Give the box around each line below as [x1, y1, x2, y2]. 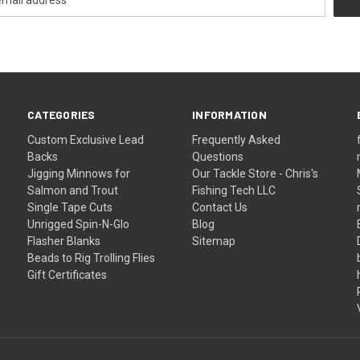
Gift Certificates [27, 268, 108, 281]
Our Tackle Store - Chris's [192, 166, 319, 180]
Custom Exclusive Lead [27, 133, 145, 146]
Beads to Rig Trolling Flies [27, 251, 156, 264]
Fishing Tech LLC [192, 183, 276, 197]
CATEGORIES [27, 107, 96, 121]
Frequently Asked [192, 133, 281, 146]
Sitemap [192, 234, 236, 247]
